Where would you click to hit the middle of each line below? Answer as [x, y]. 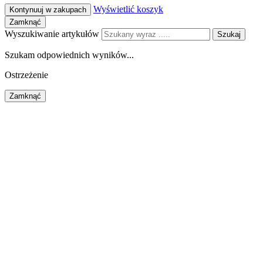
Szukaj [229, 34]
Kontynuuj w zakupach [48, 9]
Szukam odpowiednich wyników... [69, 55]
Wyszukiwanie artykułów [53, 33]
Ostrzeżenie [26, 75]
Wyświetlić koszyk [128, 9]
